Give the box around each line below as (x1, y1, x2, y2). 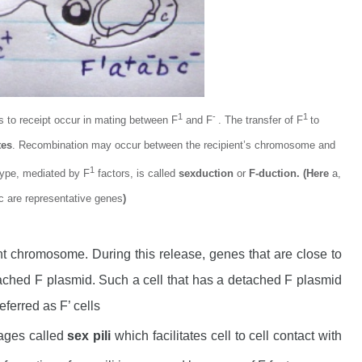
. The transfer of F (217, 113, 303, 126)
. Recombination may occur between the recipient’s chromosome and (11, 138, 335, 151)
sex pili (67, 328, 112, 343)
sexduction (179, 166, 234, 179)
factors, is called (95, 166, 179, 179)
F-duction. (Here (249, 166, 332, 179)
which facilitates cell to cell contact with (111, 328, 343, 343)
